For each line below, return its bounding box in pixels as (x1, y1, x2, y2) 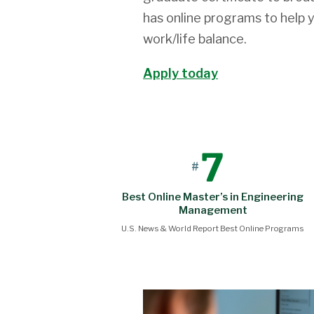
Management (178, 203, 247, 217)
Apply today (143, 65, 218, 81)
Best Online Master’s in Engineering (122, 190, 304, 203)
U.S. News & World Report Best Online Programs (121, 223, 305, 233)
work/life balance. (143, 30, 247, 46)
